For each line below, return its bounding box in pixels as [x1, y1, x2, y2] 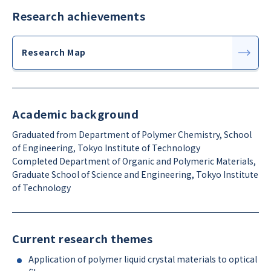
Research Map [22, 46, 86, 59]
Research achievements [12, 7, 146, 24]
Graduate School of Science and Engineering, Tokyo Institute [12, 168, 258, 180]
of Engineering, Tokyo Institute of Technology [12, 141, 200, 154]
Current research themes [12, 230, 153, 246]
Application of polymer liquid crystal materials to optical [28, 252, 257, 265]
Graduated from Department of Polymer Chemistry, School [12, 128, 252, 140]
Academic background [12, 105, 139, 122]
